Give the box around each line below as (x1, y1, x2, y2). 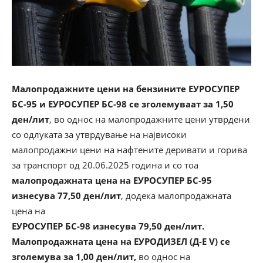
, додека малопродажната (121, 189, 231, 201)
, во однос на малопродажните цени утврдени (49, 113, 250, 125)
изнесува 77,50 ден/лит (12, 189, 121, 201)
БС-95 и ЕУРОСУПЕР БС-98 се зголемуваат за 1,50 (12, 97, 234, 110)
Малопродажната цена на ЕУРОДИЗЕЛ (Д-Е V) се (12, 235, 230, 247)
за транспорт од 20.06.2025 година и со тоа (12, 159, 198, 171)
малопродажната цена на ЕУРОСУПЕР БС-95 (12, 174, 212, 186)
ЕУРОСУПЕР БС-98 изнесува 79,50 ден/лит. (12, 220, 204, 232)
